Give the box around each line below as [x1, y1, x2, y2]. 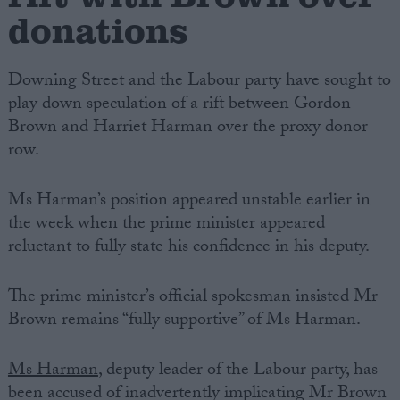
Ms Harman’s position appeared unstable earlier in [7, 187, 371, 218]
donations [7, 4, 188, 54]
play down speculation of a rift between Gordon [7, 90, 351, 121]
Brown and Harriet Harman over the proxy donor [7, 113, 368, 145]
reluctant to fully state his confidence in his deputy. [7, 233, 370, 264]
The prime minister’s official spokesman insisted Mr [7, 283, 378, 314]
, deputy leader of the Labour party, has [97, 356, 378, 387]
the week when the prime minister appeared [7, 210, 325, 241]
